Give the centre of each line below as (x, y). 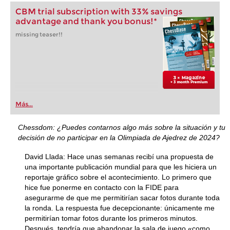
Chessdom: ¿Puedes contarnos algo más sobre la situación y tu (121, 127)
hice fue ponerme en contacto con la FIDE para (102, 187)
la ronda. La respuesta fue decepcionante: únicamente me (120, 208)
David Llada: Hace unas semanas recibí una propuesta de (119, 157)
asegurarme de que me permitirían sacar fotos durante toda (122, 198)
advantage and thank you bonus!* (86, 21)
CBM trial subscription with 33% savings (99, 12)
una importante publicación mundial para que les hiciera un (121, 167)
